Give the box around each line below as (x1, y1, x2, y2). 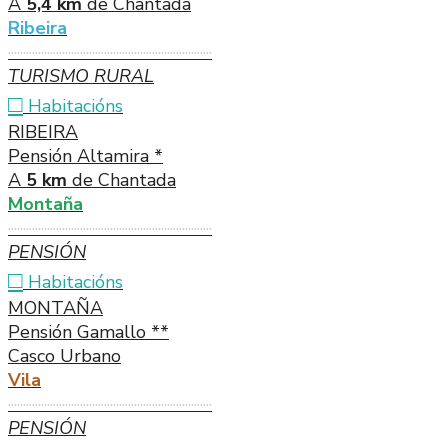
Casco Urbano (8, 343, 121, 368)
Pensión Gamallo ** (8, 319, 169, 344)
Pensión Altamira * (8, 143, 163, 168)
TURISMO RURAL (8, 63, 154, 88)
